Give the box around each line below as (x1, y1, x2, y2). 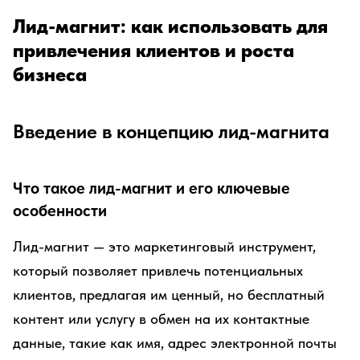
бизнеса (13, 63, 87, 86)
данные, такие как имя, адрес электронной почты (13, 334, 337, 351)
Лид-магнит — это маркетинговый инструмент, (13, 238, 316, 255)
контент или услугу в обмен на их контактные (13, 310, 309, 327)
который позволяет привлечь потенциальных (13, 262, 303, 279)
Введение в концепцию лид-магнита (13, 120, 329, 143)
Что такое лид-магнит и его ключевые (13, 178, 290, 198)
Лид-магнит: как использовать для (13, 14, 328, 38)
